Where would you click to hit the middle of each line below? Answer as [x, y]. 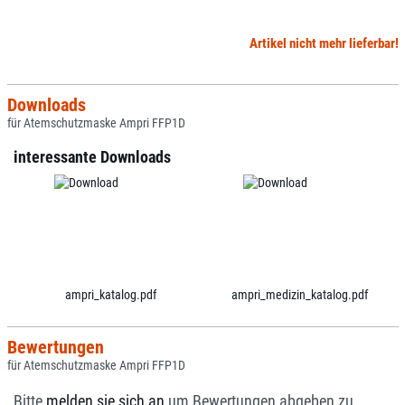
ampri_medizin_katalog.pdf [299, 295]
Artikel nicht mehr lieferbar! [324, 43]
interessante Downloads [92, 157]
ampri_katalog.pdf [110, 295]
